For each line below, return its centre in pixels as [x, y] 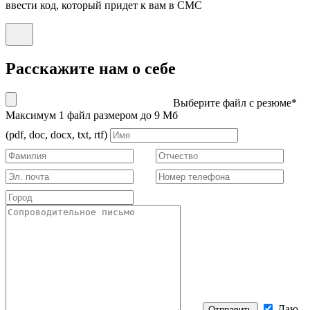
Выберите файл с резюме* [235, 103]
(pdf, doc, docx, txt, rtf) [56, 135]
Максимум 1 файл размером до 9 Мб [93, 116]
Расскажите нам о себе [91, 69]
